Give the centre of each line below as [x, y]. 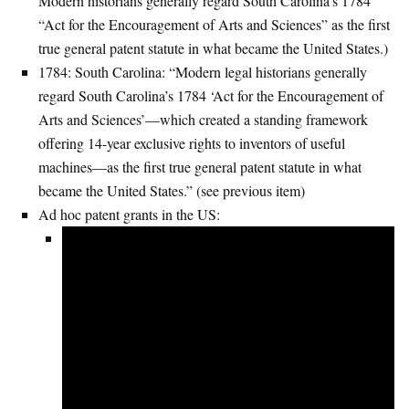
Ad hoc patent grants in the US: [129, 214]
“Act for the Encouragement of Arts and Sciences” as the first [214, 24]
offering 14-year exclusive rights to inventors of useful [192, 142]
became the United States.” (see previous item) [172, 190]
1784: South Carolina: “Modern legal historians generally [203, 71]
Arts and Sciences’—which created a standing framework [203, 119]
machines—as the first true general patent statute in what [200, 166]
